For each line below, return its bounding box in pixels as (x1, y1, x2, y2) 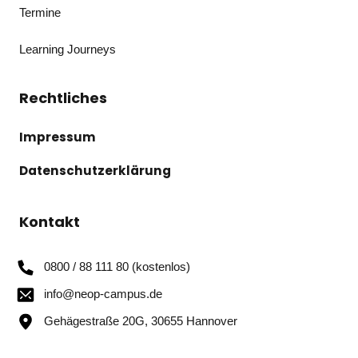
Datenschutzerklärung (19, 161, 171, 179)
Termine (19, 5, 61, 19)
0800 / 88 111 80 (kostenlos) (43, 259, 190, 273)
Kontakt (19, 211, 80, 232)
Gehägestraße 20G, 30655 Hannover (43, 313, 237, 328)
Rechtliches (19, 87, 107, 108)
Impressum (19, 128, 96, 145)
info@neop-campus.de (43, 286, 162, 300)
